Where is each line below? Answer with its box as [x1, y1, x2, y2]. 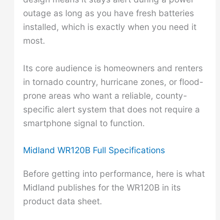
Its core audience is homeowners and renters [23, 62, 203, 73]
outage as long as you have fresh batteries [23, 7, 194, 18]
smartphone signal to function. [23, 117, 145, 128]
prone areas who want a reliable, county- [23, 90, 187, 101]
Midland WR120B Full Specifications [23, 145, 165, 156]
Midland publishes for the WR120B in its [23, 182, 181, 193]
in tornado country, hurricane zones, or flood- [23, 76, 203, 87]
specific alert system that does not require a [23, 104, 200, 114]
